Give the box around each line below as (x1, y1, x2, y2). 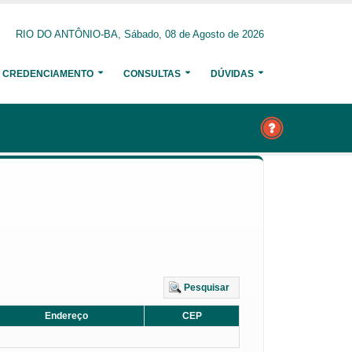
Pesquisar (184, 282, 229, 293)
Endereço (45, 310, 88, 321)
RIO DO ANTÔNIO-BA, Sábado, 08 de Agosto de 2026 (16, 29, 264, 40)
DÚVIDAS (211, 68, 254, 79)
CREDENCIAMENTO (2, 68, 93, 79)
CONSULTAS (123, 68, 181, 79)
